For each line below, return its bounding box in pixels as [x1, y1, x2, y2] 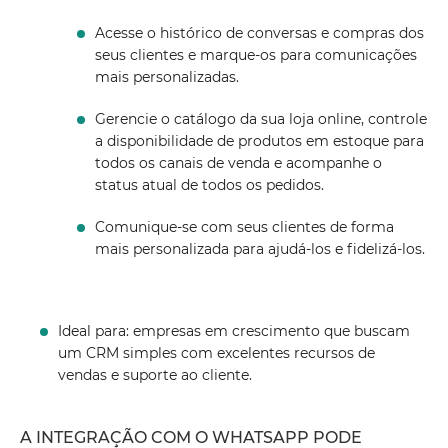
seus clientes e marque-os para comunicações [94, 46, 417, 64]
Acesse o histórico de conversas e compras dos [94, 24, 424, 42]
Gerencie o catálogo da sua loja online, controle [94, 110, 427, 128]
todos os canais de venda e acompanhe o [94, 154, 382, 172]
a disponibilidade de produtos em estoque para [94, 132, 424, 150]
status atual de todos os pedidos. [94, 176, 324, 194]
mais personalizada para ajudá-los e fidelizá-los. [94, 240, 425, 258]
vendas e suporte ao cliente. [58, 366, 253, 384]
